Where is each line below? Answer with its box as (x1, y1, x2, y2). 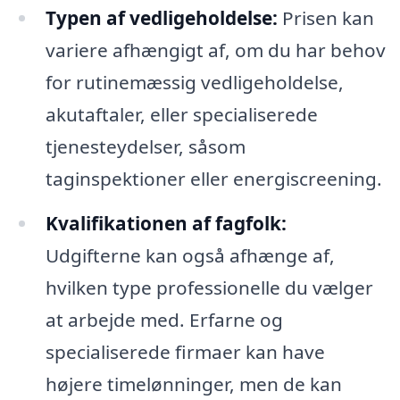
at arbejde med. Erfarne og (45, 306, 283, 332)
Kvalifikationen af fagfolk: (45, 210, 287, 236)
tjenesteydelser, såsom (45, 134, 246, 160)
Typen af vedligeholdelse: (45, 5, 278, 31)
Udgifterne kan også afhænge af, (45, 242, 335, 268)
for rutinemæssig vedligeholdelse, (45, 70, 344, 96)
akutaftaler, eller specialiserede (45, 102, 318, 128)
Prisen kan (277, 5, 374, 31)
